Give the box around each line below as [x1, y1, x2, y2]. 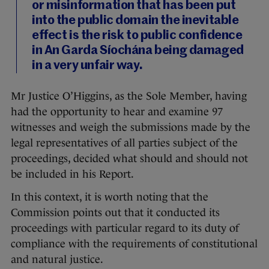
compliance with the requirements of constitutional [11, 238, 258, 250]
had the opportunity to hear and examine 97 [11, 106, 223, 118]
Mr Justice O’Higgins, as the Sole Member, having [11, 90, 247, 103]
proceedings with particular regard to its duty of [11, 222, 239, 235]
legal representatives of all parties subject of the [11, 137, 238, 150]
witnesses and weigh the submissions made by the [11, 121, 250, 134]
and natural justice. [11, 253, 103, 266]
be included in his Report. [11, 168, 134, 181]
